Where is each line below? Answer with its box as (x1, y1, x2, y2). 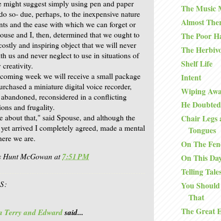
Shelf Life (181, 58, 213, 69)
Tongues (188, 125, 216, 136)
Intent (181, 72, 201, 83)
